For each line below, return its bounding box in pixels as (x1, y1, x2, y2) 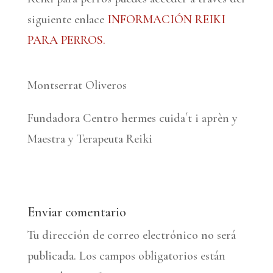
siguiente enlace (27, 12, 107, 27)
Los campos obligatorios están (79, 248, 225, 263)
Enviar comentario (27, 204, 126, 220)
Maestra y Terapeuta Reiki (27, 131, 152, 146)
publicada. (27, 248, 76, 263)
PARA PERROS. (27, 32, 105, 48)
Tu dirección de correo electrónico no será (27, 227, 236, 243)
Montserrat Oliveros (27, 77, 127, 93)
